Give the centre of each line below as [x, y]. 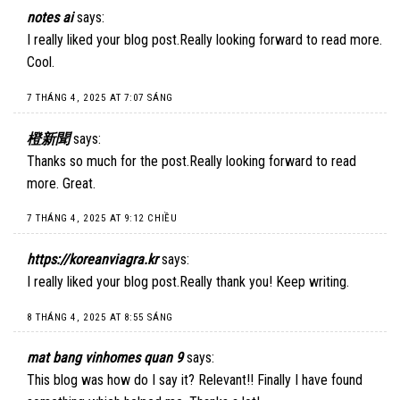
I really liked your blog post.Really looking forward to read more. [204, 40]
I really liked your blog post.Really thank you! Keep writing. [188, 281]
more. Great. [61, 183]
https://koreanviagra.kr [92, 259]
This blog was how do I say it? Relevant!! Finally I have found [195, 380]
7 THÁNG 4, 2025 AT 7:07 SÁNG [100, 97]
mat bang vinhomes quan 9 [105, 358]
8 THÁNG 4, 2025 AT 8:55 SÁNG [100, 317]
